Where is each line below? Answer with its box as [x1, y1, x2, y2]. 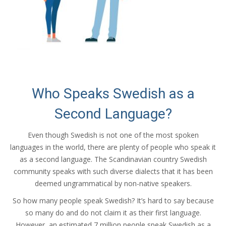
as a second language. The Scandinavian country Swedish [19, 154, 207, 164]
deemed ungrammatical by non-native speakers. [34, 178, 192, 188]
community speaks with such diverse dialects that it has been [13, 166, 213, 176]
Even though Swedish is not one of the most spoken [27, 130, 199, 140]
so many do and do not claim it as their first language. [25, 207, 201, 217]
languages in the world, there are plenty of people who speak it [10, 142, 216, 152]
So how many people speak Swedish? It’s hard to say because [12, 195, 214, 205]
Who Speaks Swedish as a [31, 85, 195, 102]
